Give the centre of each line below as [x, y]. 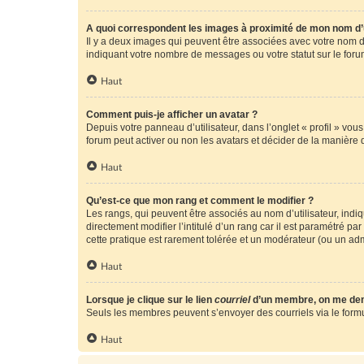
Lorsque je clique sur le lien [150, 300]
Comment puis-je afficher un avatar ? [172, 115]
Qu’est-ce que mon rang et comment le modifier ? [200, 201]
